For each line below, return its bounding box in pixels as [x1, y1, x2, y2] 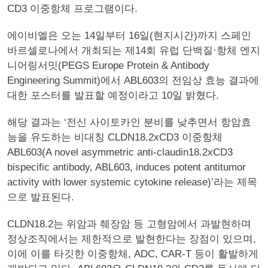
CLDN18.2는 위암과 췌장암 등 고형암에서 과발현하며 [7, 218, 251, 230]
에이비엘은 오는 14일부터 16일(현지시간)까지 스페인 [7, 30, 251, 41]
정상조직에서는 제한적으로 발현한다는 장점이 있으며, [7, 233, 256, 245]
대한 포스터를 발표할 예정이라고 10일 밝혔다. [7, 90, 219, 101]
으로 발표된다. [7, 191, 74, 203]
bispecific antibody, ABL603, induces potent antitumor [7, 162, 246, 173]
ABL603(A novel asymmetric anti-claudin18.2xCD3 [7, 147, 233, 158]
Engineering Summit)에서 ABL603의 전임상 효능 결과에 [7, 75, 259, 86]
